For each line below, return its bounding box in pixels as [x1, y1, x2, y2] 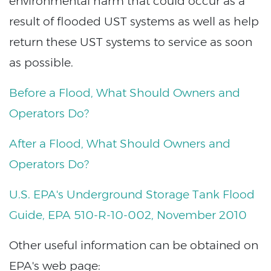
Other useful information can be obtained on [9, 238, 258, 252]
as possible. [9, 55, 73, 70]
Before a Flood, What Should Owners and [9, 85, 240, 100]
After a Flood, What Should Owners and [9, 136, 230, 151]
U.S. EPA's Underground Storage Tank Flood [9, 187, 255, 201]
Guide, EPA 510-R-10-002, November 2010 [9, 207, 247, 222]
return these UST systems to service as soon [9, 34, 252, 49]
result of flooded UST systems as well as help [9, 14, 259, 28]
